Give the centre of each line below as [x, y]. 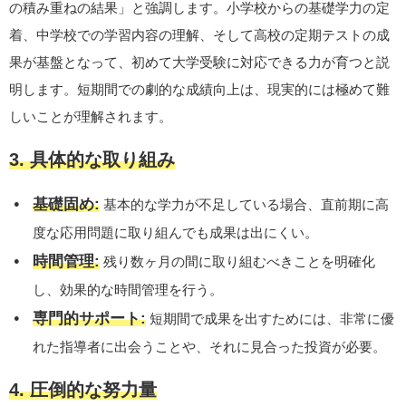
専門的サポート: [90, 318]
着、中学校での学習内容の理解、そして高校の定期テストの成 [199, 35]
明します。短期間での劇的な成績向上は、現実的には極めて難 [199, 89]
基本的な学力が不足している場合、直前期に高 [245, 204]
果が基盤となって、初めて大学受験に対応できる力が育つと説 [199, 62]
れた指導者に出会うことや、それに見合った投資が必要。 [210, 347]
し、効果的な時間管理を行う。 [128, 290]
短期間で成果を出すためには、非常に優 [271, 319]
